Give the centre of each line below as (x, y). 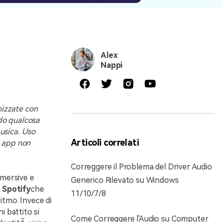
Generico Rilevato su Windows (125, 180)
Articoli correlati (105, 142)
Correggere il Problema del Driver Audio (141, 167)
